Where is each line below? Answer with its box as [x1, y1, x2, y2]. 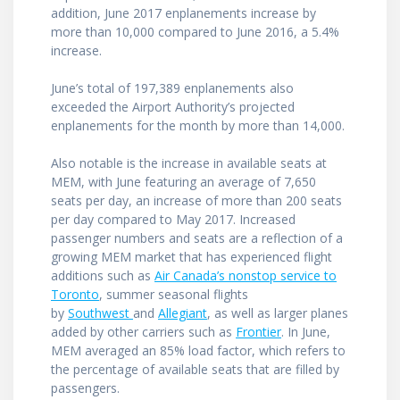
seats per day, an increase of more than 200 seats [51, 192, 342, 210]
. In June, [281, 323, 330, 341]
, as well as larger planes [207, 304, 348, 322]
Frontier [236, 323, 281, 341]
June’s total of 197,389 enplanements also [51, 79, 294, 97]
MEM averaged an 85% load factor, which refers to [51, 342, 346, 360]
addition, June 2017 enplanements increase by [51, 4, 316, 22]
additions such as [51, 267, 154, 285]
